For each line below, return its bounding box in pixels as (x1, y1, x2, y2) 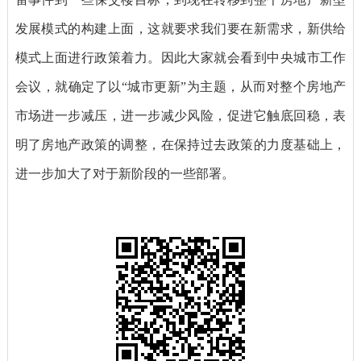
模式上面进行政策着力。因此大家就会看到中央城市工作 (15, 51, 346, 65)
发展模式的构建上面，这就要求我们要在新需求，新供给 (15, 22, 346, 36)
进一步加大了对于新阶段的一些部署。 (15, 167, 234, 181)
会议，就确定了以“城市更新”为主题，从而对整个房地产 (15, 80, 346, 94)
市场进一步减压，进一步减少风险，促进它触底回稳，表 (15, 109, 346, 123)
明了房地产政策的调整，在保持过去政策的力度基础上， (15, 138, 346, 152)
